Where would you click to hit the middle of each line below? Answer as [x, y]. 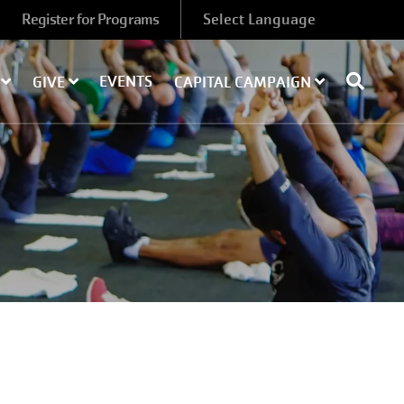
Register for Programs [90, 19]
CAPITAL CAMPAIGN [244, 83]
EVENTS [126, 81]
